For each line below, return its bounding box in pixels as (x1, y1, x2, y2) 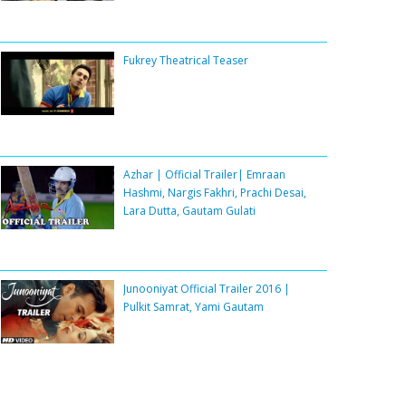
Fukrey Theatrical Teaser (123, 53, 248, 69)
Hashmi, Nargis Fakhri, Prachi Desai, (123, 185, 306, 201)
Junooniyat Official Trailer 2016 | (123, 281, 290, 297)
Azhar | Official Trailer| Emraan (123, 167, 285, 183)
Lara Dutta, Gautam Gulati (123, 203, 256, 219)
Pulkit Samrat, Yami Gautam (123, 299, 264, 315)
